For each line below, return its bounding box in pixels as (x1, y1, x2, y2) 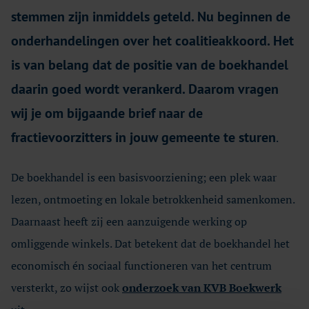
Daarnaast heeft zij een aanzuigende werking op (11, 214, 247, 229)
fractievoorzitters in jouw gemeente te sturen (11, 128, 276, 146)
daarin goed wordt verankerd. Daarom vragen (11, 80, 279, 98)
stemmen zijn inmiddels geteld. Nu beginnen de (11, 8, 290, 26)
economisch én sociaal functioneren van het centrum (11, 258, 272, 273)
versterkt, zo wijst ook (11, 280, 122, 295)
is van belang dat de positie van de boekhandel (11, 56, 288, 74)
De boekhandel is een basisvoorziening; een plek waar (11, 170, 277, 185)
